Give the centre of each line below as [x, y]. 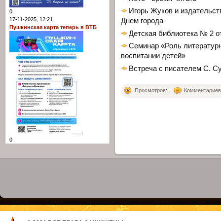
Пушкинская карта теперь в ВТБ [53, 27]
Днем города [142, 21]
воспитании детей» [153, 56]
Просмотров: [151, 90]
